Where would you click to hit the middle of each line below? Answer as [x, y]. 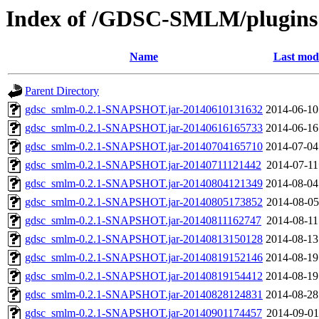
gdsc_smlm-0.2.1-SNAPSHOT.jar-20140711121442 [143, 165]
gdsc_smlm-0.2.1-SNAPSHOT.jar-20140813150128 [144, 239]
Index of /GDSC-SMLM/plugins [162, 19]
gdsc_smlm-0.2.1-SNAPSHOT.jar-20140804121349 [144, 184]
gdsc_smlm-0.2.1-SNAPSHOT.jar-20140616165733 [144, 128]
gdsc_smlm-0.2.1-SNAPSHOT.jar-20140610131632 [144, 110]
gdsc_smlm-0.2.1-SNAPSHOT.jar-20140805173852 [144, 202]
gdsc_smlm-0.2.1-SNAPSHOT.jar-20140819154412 [144, 276]
